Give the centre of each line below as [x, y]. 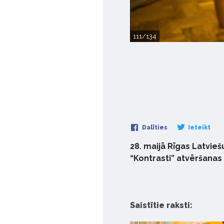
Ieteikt [198, 127]
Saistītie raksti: [161, 205]
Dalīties [154, 127]
